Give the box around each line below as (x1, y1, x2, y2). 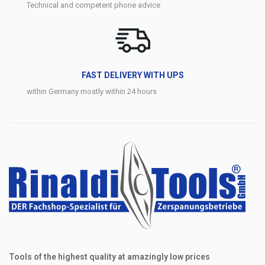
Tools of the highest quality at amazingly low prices (9, 252, 210, 262)
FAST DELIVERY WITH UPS (81, 70, 184, 80)
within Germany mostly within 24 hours (27, 87, 157, 96)
